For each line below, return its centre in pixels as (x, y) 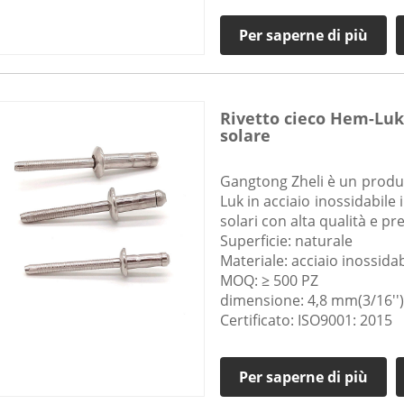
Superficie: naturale (286, 241)
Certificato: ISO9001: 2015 (306, 321)
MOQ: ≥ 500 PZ (269, 281)
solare (245, 136)
